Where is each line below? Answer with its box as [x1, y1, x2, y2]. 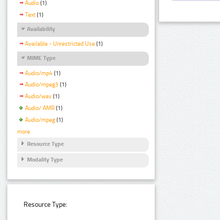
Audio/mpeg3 [25, 81, 58, 88]
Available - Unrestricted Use [25, 40, 95, 48]
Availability [27, 26, 55, 33]
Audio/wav [25, 93, 52, 100]
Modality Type [27, 156, 63, 164]
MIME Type [27, 55, 55, 62]
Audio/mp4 [25, 69, 53, 77]
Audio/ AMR [25, 105, 55, 112]
